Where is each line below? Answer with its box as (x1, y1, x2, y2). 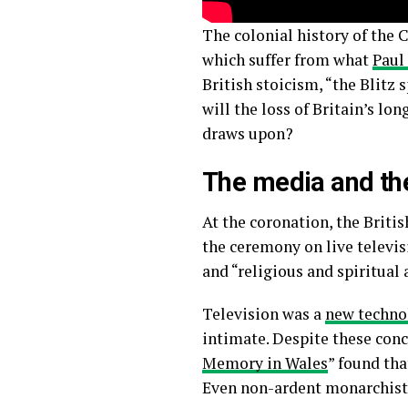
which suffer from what (202, 48, 372, 70)
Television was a (202, 302, 325, 324)
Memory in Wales (202, 352, 328, 373)
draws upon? (202, 122, 293, 144)
